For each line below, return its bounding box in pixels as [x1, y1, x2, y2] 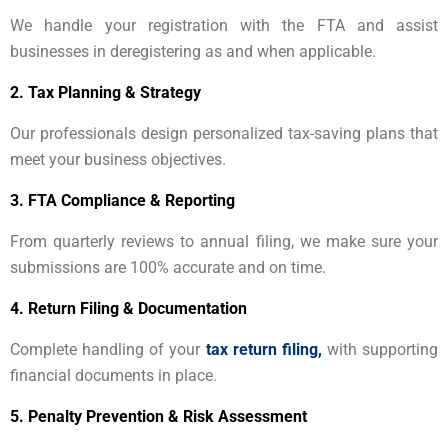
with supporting [321, 339, 438, 359]
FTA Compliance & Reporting [24, 190, 235, 210]
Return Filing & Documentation [24, 298, 247, 318]
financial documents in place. [10, 365, 217, 385]
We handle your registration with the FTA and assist [10, 15, 438, 35]
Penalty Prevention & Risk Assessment [24, 406, 307, 426]
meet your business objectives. [10, 149, 226, 169]
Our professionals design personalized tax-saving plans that [10, 123, 438, 143]
